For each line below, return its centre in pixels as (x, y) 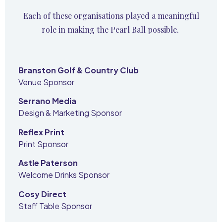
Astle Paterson (48, 163)
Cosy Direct (43, 194)
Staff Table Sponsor (55, 206)
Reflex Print (42, 132)
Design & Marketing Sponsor (70, 113)
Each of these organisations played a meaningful (111, 16)
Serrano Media (48, 101)
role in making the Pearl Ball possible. (110, 30)
